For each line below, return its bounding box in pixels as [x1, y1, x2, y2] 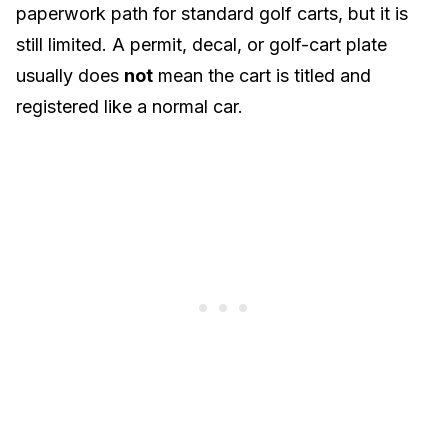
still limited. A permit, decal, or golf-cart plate [16, 34, 387, 55]
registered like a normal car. [16, 96, 243, 117]
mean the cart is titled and [153, 65, 371, 86]
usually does [16, 65, 124, 86]
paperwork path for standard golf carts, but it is [16, 3, 408, 24]
